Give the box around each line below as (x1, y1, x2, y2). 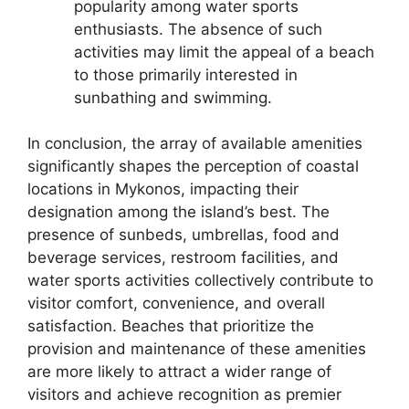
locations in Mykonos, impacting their (27, 180, 299, 198)
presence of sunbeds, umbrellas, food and (27, 225, 340, 244)
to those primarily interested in (74, 65, 298, 84)
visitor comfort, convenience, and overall (27, 294, 325, 312)
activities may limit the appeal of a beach (74, 42, 374, 61)
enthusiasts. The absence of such (74, 19, 322, 38)
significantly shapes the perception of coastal (27, 157, 359, 175)
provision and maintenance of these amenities (27, 340, 366, 358)
